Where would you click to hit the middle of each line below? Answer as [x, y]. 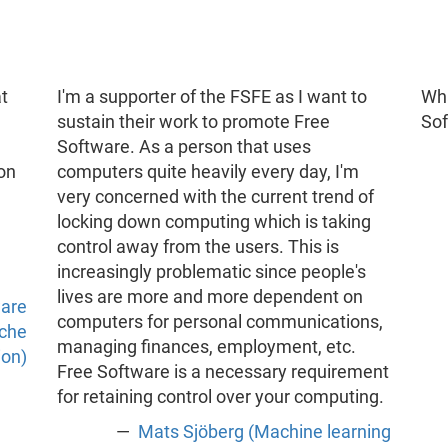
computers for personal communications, [219, 322]
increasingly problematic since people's [211, 272]
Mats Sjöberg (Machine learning [263, 432]
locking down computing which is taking [213, 222]
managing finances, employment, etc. [206, 347]
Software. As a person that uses [183, 147]
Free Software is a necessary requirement [222, 372]
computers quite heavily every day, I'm [207, 172]
